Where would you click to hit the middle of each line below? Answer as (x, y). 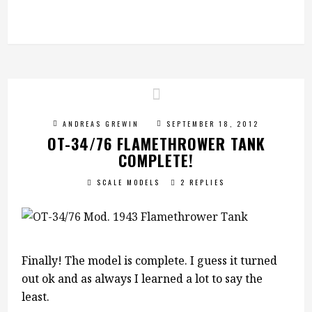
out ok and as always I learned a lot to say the (142, 279)
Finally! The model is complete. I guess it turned (150, 260)
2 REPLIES (203, 182)
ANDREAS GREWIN (101, 124)
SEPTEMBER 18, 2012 (213, 124)
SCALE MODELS (128, 182)
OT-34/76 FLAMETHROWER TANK (156, 143)
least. (36, 297)
